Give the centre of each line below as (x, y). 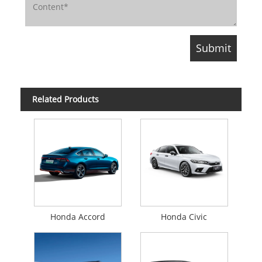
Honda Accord (78, 217)
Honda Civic (184, 217)
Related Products (65, 99)
